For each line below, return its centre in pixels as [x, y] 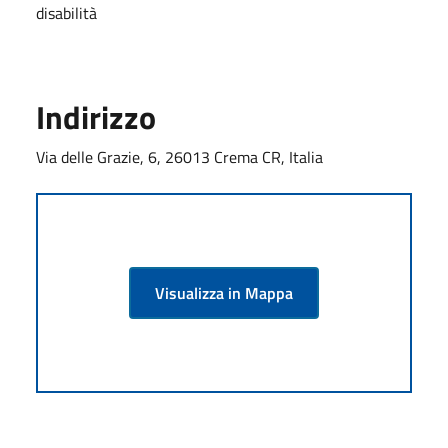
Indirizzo [96, 116]
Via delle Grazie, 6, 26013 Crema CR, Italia [179, 156]
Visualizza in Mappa [224, 292]
